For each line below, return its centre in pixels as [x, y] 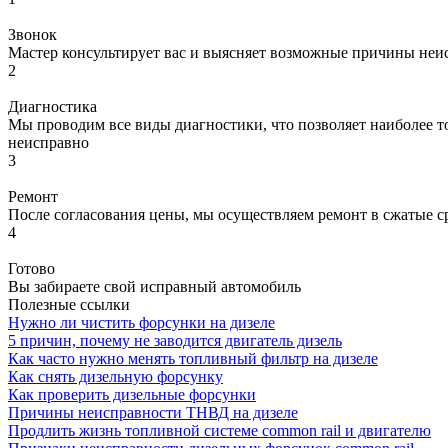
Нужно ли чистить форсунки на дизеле [141, 322]
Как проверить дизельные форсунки [132, 394]
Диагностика [52, 106]
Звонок [32, 34]
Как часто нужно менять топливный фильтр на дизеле [193, 358]
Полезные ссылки [69, 304]
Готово [31, 268]
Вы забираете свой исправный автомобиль [154, 286]
